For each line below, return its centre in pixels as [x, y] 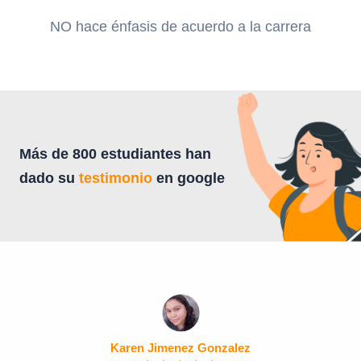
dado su [49, 178]
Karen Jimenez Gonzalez [180, 348]
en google [189, 178]
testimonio [116, 178]
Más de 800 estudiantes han [115, 154]
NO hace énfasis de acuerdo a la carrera [180, 27]
